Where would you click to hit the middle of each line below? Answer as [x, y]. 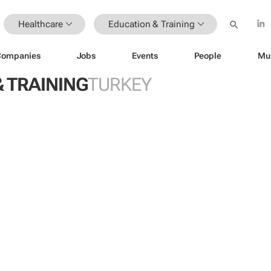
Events [145, 55]
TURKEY [119, 84]
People [207, 55]
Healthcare [41, 24]
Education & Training [152, 24]
